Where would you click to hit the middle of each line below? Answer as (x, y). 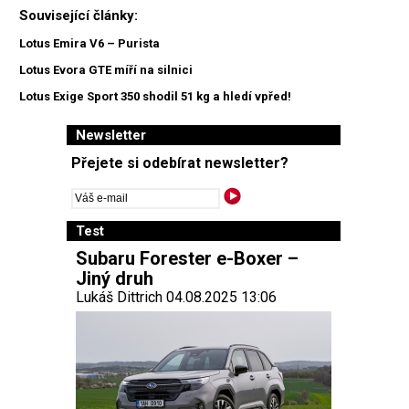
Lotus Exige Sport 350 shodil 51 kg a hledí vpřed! (155, 97)
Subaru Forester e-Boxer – (187, 258)
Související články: (79, 16)
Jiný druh (115, 278)
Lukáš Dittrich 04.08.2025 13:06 (176, 297)
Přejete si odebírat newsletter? (180, 163)
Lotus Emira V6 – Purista (89, 44)
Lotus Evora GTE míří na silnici (106, 70)
